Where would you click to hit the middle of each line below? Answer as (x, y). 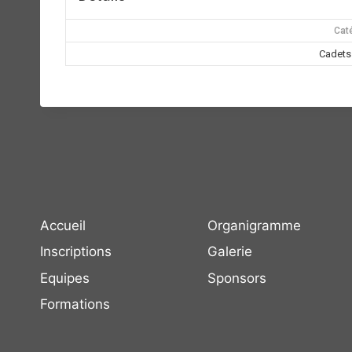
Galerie (230, 252)
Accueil (63, 226)
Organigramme (254, 226)
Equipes (65, 278)
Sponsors (237, 278)
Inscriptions (76, 252)
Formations (75, 304)
